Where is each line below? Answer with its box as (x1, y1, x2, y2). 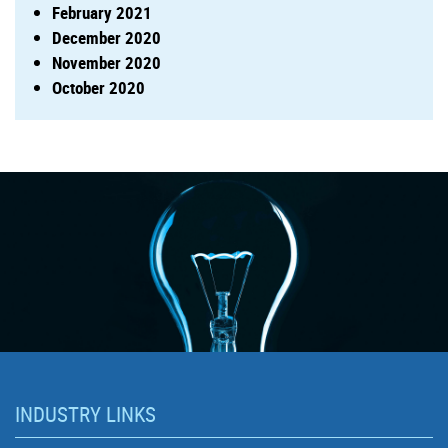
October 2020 (52, 75, 145, 99)
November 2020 (52, 50, 161, 74)
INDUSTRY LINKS (15, 399, 156, 428)
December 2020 (52, 25, 161, 49)
